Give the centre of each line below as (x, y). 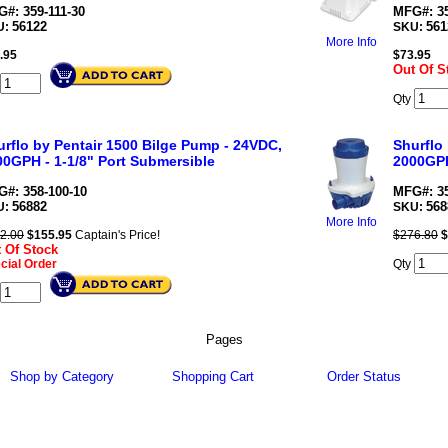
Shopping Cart (213, 376)
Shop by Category (61, 376)
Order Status (364, 376)
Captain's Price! (116, 235)
